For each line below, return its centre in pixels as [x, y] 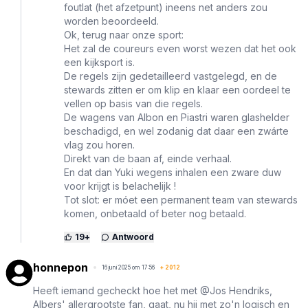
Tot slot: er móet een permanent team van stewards [181, 200]
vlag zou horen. [99, 145]
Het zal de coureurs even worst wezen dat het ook [180, 49]
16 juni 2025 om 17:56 [128, 268]
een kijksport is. [99, 63]
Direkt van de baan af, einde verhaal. [148, 159]
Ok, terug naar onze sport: [124, 35]
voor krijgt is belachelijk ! [120, 186]
